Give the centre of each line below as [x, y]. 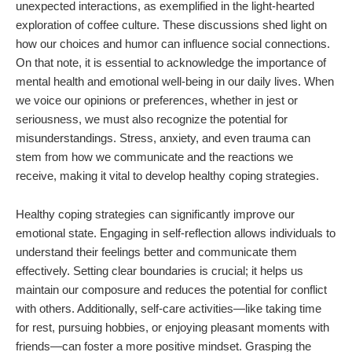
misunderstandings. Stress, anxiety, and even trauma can [163, 138]
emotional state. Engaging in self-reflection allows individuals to [176, 233]
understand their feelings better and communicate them [156, 252]
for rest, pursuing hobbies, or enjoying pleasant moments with [172, 328]
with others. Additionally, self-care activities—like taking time [169, 309]
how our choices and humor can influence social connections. [173, 44]
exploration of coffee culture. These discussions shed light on [171, 25]
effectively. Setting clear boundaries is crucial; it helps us [159, 271]
